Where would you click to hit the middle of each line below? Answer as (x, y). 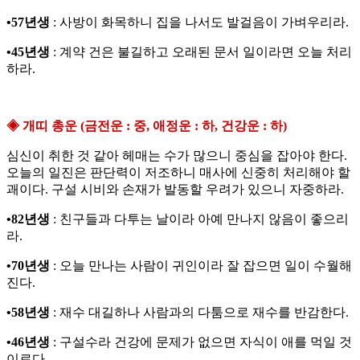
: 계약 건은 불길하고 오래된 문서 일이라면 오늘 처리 (201, 52)
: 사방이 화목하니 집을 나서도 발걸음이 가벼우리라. (199, 22)
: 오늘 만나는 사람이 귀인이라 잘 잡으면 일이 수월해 (201, 266)
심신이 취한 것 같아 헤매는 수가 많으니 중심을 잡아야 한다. (177, 156)
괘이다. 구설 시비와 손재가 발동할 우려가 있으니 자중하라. (175, 190)
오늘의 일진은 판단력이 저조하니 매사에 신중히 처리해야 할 (178, 173)
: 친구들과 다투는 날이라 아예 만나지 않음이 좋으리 (201, 219)
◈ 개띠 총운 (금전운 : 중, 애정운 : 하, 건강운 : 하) (147, 126)
